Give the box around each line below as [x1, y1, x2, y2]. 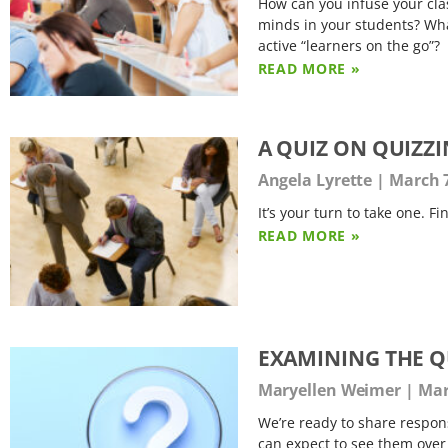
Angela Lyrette [257, 169, 377, 192]
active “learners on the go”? [257, 36, 440, 55]
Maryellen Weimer [257, 378, 405, 401]
